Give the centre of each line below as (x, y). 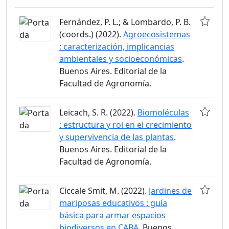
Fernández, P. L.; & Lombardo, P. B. (125, 22)
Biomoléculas (163, 113)
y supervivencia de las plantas (117, 137)
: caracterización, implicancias (117, 47)
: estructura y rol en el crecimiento (125, 125)
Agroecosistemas (157, 35)
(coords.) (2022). (91, 35)
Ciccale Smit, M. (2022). (104, 191)
